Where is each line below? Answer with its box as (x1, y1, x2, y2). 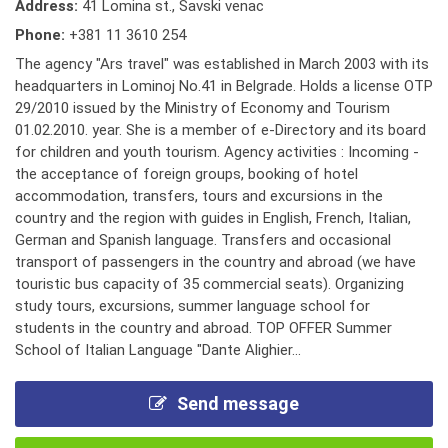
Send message (177, 393, 299, 414)
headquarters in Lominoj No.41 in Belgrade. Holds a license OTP (15, 77, 433, 95)
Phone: (15, 26, 69, 44)
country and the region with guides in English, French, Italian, (15, 209, 411, 227)
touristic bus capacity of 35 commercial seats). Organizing (15, 275, 404, 293)
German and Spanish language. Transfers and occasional (15, 231, 391, 249)
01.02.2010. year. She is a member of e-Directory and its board (15, 121, 426, 139)
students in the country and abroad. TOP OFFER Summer (15, 319, 392, 337)
